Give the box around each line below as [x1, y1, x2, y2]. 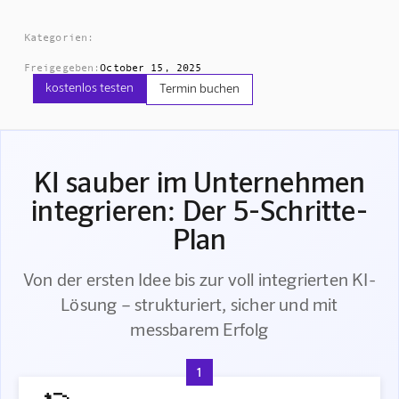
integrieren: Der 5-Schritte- [31, 192, 368, 227]
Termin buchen [159, 80, 240, 96]
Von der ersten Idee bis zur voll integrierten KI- [23, 268, 376, 290]
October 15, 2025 [100, 61, 202, 74]
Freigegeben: [23, 61, 101, 74]
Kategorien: [23, 30, 94, 44]
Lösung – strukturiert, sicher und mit [61, 293, 338, 315]
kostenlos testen [45, 79, 134, 95]
